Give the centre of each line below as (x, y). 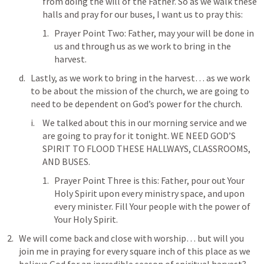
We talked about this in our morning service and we (145, 122)
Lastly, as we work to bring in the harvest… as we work (140, 77)
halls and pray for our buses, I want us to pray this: (143, 14)
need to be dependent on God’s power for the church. (137, 103)
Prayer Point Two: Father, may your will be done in (154, 33)
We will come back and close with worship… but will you (131, 238)
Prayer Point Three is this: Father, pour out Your (149, 180)
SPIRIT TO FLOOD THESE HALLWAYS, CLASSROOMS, (146, 148)
